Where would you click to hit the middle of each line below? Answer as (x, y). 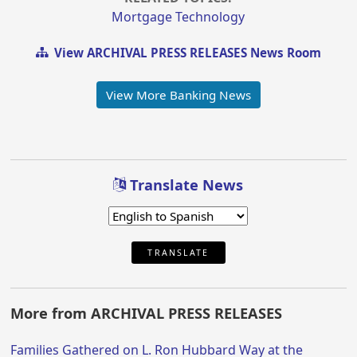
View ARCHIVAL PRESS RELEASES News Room (184, 53)
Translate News (185, 185)
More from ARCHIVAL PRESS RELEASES (147, 314)
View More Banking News (178, 94)
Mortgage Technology (178, 17)
